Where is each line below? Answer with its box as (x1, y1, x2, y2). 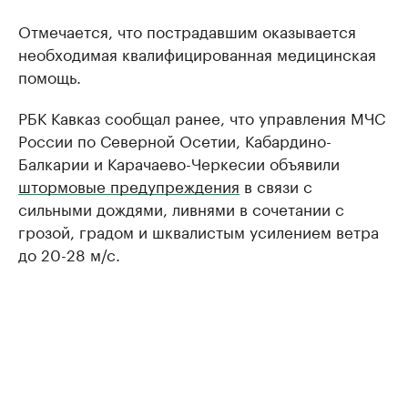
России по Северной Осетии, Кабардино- (18, 127, 331, 151)
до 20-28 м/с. (18, 241, 120, 265)
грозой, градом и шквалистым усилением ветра (18, 219, 379, 242)
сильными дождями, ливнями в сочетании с (18, 196, 344, 219)
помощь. (18, 64, 81, 87)
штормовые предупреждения (18, 173, 240, 197)
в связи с (240, 173, 312, 197)
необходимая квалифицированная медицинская (18, 41, 376, 65)
